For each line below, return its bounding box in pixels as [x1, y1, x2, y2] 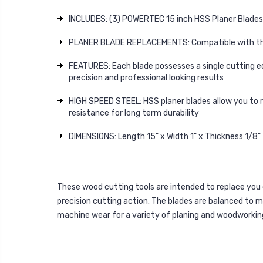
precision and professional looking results [69, 73, 224, 83]
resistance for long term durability [69, 108, 199, 118]
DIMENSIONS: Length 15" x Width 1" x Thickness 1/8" [69, 131, 261, 141]
